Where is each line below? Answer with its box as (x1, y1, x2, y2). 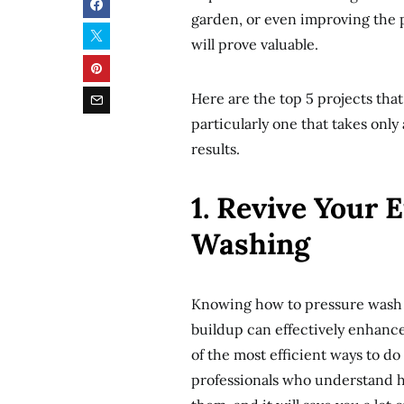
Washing (191, 225, 310, 262)
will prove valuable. (191, 35, 318, 53)
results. (191, 140, 240, 158)
